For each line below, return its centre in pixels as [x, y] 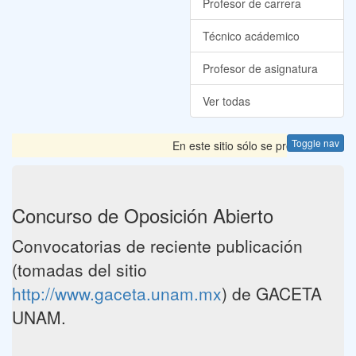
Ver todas [226, 101]
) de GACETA [272, 293]
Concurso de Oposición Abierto [143, 215]
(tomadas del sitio [79, 269]
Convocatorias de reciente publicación [157, 246]
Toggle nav [315, 143]
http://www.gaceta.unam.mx [117, 293]
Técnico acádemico [251, 36]
